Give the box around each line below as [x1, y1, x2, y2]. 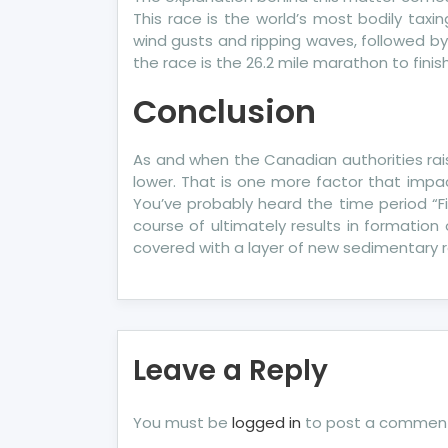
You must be [133, 412, 232, 433]
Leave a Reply [133, 351, 328, 390]
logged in [232, 412, 301, 433]
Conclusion [133, 89, 316, 134]
